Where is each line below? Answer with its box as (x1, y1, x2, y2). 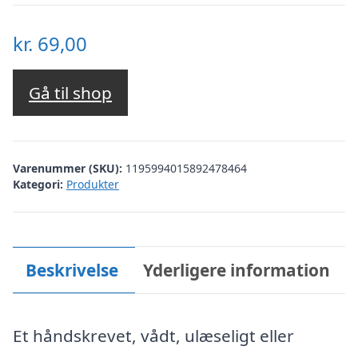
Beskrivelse (25, 258, 118, 281)
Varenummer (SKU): (13, 160, 125, 176)
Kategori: (13, 176, 63, 192)
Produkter (66, 176, 119, 192)
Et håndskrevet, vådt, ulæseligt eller (13, 324, 294, 347)
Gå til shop (29, 82, 112, 105)
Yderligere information (143, 258, 331, 281)
